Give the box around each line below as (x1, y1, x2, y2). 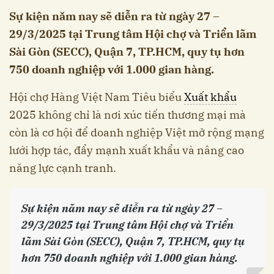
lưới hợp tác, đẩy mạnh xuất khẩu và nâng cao (9, 143, 244, 158)
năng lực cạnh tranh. (9, 161, 116, 176)
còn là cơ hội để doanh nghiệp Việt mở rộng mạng (9, 125, 264, 140)
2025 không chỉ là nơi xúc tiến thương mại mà (9, 108, 246, 122)
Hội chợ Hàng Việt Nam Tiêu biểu (9, 90, 184, 105)
